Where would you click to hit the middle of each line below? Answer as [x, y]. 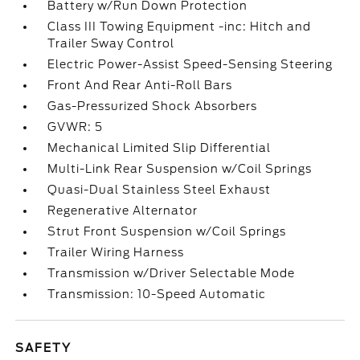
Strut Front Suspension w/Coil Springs [167, 231]
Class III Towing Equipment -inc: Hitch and [180, 27]
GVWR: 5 [76, 127]
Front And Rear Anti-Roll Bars [140, 85]
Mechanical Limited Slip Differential [160, 148]
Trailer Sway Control [111, 43]
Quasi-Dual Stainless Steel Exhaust [160, 190]
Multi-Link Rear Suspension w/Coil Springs [180, 169]
